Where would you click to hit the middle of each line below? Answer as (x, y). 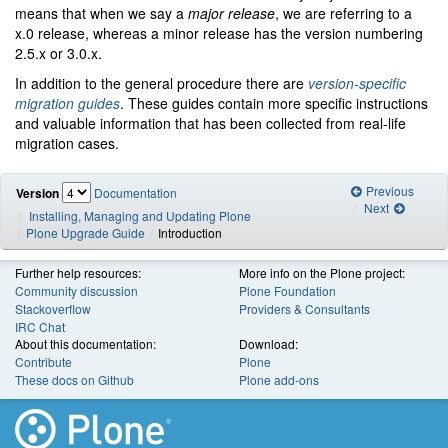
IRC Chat (40, 327)
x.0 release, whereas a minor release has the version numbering (219, 33)
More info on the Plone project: (322, 273)
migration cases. (67, 143)
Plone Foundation (287, 291)
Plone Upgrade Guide (85, 233)
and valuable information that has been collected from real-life (210, 123)
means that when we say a (101, 13)
